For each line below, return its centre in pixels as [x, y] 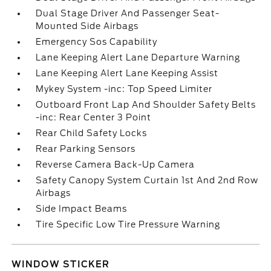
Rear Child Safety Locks [92, 133]
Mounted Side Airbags [87, 26]
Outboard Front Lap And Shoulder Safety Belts [146, 105]
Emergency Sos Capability [97, 42]
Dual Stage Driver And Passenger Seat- [128, 13]
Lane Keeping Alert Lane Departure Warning [138, 57]
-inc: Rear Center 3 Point [94, 117]
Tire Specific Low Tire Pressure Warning [128, 224]
